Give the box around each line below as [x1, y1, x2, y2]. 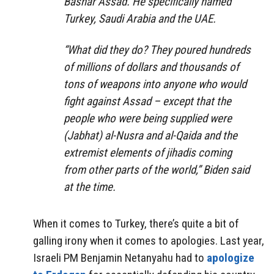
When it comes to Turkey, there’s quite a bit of [33, 217, 239, 231]
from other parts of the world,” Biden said [64, 162, 250, 177]
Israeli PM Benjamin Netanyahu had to [33, 251, 207, 265]
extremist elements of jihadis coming [64, 145, 232, 160]
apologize [207, 251, 254, 265]
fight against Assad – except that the [64, 94, 231, 108]
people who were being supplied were [64, 111, 232, 125]
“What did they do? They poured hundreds [64, 42, 251, 57]
